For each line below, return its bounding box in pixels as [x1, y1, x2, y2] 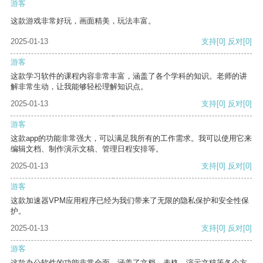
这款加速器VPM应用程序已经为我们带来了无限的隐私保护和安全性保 [11, 196, 249, 205]
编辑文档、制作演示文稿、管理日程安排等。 [11, 144, 163, 154]
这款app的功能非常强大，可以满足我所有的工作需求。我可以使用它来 [11, 134, 252, 143]
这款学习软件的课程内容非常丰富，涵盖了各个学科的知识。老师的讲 [11, 72, 247, 81]
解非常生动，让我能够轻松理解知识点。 [11, 82, 148, 92]
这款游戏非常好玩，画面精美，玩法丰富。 [11, 16, 156, 26]
